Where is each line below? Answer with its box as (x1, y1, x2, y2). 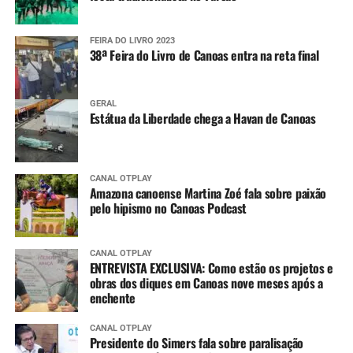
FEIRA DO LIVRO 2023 (89, 35, 175, 46)
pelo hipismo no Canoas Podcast (89, 199, 247, 218)
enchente (89, 288, 136, 308)
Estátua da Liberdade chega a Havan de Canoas (89, 109, 316, 128)
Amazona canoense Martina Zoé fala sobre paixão (89, 184, 326, 203)
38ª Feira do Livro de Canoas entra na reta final (89, 46, 319, 65)
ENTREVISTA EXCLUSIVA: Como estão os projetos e (89, 258, 333, 278)
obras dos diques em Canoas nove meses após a (89, 273, 323, 293)
